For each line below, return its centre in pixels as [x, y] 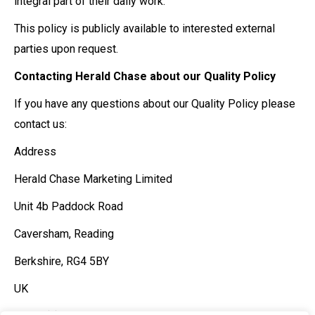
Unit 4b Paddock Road [69, 206]
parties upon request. [66, 49]
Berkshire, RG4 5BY [62, 261]
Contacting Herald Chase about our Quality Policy [146, 76]
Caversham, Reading [64, 234]
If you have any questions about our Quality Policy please [155, 104]
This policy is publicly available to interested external [144, 28]
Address [35, 152]
